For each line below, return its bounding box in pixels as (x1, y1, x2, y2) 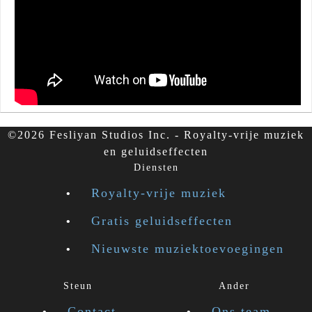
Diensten (133, 162, 179, 173)
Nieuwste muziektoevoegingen (91, 242, 284, 256)
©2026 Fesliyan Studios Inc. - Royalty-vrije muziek (8, 129, 304, 141)
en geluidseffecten (104, 146, 208, 158)
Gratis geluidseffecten (91, 214, 233, 228)
